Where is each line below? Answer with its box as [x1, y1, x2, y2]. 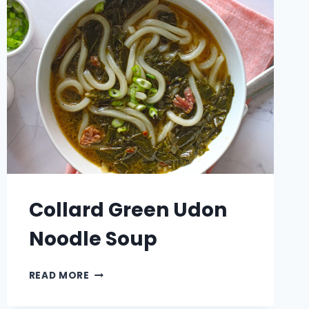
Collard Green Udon [28, 197, 227, 224]
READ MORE [28, 269, 90, 283]
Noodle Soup [28, 226, 157, 253]
